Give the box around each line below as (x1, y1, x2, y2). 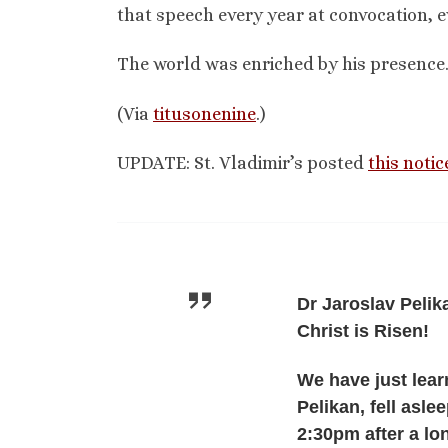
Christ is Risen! (297, 320, 429, 341)
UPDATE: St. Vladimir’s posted (117, 153, 368, 174)
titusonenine (153, 103, 256, 124)
